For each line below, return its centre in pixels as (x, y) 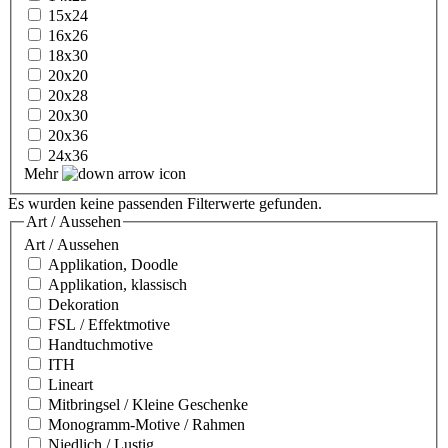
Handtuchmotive (100, 345)
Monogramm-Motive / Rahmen (146, 425)
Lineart (70, 385)
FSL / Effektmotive (109, 325)
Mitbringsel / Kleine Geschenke (148, 405)
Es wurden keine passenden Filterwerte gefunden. (165, 203)
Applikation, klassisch (117, 285)
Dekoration (83, 305)
